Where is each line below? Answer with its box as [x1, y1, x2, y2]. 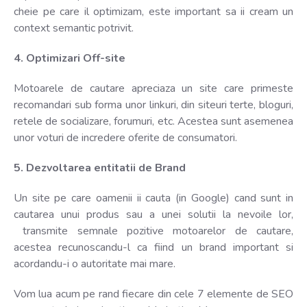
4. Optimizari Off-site [14, 50, 125, 66]
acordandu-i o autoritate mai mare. [14, 256, 175, 271]
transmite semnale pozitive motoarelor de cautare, [14, 223, 293, 238]
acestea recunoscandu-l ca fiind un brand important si [14, 239, 293, 255]
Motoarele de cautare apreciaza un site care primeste [14, 80, 293, 96]
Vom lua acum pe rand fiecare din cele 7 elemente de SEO [14, 286, 293, 302]
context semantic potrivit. [14, 20, 134, 36]
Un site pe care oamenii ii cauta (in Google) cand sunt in [14, 190, 293, 206]
